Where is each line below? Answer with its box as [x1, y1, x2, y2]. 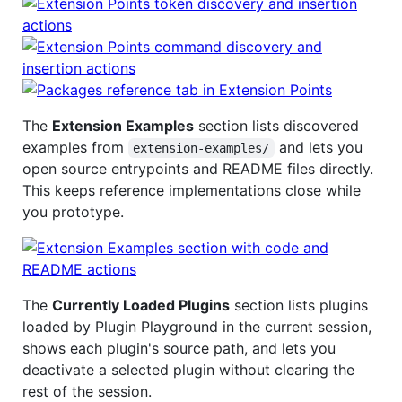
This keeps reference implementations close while [22, 180, 361, 199]
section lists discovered [194, 116, 359, 135]
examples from [22, 137, 128, 156]
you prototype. [22, 202, 124, 221]
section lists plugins [230, 295, 368, 314]
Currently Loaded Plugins [52, 295, 230, 314]
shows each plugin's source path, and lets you [22, 338, 336, 357]
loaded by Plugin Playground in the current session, [22, 317, 371, 336]
